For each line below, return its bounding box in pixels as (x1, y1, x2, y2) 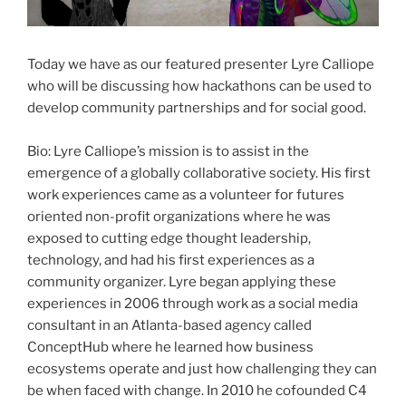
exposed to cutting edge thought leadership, (27, 229, 311, 246)
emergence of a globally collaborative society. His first (27, 164, 371, 181)
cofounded (275, 382, 345, 399)
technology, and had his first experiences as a (27, 251, 314, 268)
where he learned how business (109, 338, 314, 355)
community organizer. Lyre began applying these (27, 273, 336, 290)
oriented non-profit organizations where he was (27, 208, 331, 225)
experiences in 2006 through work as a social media (27, 295, 358, 312)
